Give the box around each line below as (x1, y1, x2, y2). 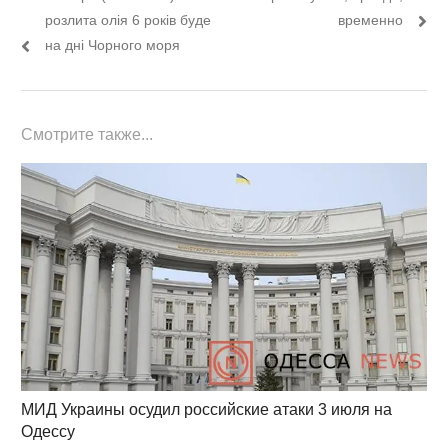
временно (338, 11, 404, 28)
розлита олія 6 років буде (44, 11, 211, 28)
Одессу (20, 423, 75, 441)
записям (19, 8, 112, 36)
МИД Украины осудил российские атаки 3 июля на (20, 401, 392, 419)
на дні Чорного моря (44, 36, 180, 53)
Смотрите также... (20, 125, 153, 143)
